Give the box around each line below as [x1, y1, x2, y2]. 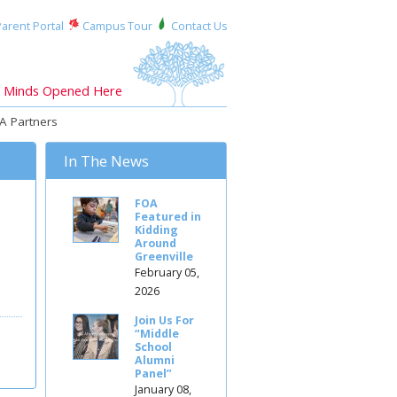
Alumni [135, 352, 175, 368]
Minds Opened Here [4, 81, 122, 99]
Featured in [135, 208, 201, 224]
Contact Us [171, 18, 227, 34]
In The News [64, 150, 149, 171]
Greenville [135, 248, 193, 264]
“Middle [135, 325, 179, 341]
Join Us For [135, 312, 194, 328]
